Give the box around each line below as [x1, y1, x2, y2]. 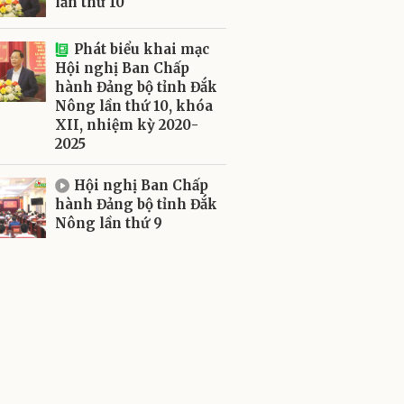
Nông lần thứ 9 [55, 215, 162, 232]
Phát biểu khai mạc [74, 41, 209, 58]
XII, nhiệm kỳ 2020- [55, 116, 198, 133]
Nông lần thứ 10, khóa [55, 97, 213, 115]
